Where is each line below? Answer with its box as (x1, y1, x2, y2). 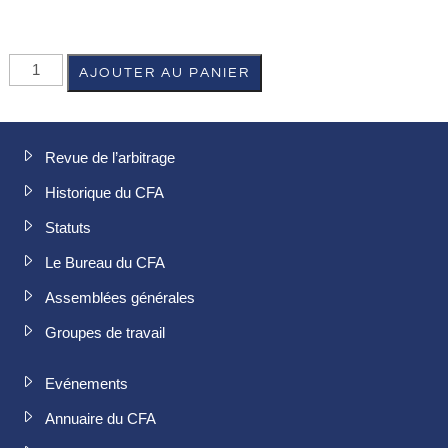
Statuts (45, 218, 91, 236)
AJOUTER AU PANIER (79, 65, 251, 80)
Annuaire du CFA (45, 409, 156, 427)
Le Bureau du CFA (45, 253, 165, 271)
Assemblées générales (45, 288, 195, 306)
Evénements (45, 374, 128, 392)
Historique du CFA (45, 183, 164, 201)
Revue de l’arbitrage (45, 148, 175, 166)
